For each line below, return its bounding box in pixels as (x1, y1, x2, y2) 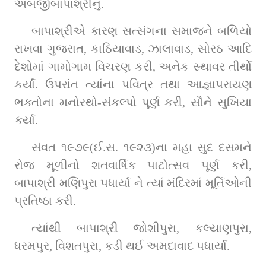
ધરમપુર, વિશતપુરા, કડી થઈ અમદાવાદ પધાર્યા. (14, 239, 230, 252)
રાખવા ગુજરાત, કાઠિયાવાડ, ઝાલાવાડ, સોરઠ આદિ (14, 42, 252, 55)
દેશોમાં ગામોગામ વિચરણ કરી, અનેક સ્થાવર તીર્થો (14, 59, 252, 73)
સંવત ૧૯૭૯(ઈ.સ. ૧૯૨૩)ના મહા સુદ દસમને (31, 140, 252, 154)
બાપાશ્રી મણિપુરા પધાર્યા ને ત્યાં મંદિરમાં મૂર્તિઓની (14, 176, 252, 189)
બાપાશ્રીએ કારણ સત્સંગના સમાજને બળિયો (31, 24, 252, 37)
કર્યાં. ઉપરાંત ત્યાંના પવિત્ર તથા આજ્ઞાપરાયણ (14, 77, 252, 91)
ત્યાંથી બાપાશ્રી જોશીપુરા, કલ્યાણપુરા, (31, 221, 252, 235)
